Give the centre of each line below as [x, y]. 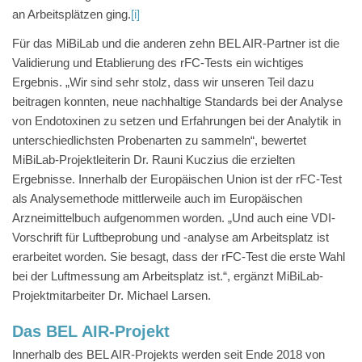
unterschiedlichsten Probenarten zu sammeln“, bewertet [159, 140]
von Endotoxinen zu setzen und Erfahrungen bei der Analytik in [177, 121]
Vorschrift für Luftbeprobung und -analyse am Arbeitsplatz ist [170, 237]
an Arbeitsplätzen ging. [72, 14]
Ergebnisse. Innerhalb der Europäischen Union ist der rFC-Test [177, 179]
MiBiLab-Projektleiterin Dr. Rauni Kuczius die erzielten [154, 160]
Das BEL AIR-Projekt [91, 331]
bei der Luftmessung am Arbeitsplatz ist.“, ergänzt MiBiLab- [168, 276]
